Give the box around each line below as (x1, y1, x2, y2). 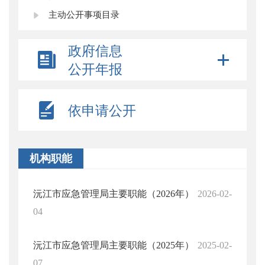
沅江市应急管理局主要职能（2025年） (33, 240, 194, 250)
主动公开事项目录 (49, 10, 119, 20)
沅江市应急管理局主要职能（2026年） (33, 189, 194, 199)
